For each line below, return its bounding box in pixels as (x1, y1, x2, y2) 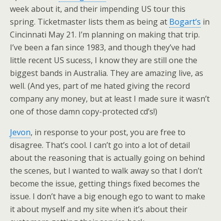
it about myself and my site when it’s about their (10, 204, 187, 215)
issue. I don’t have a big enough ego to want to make (10, 191, 205, 202)
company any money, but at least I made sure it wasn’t (10, 93, 210, 104)
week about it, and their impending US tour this (10, 3, 185, 14)
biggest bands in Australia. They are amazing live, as (10, 68, 203, 78)
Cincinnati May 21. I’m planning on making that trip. (10, 29, 200, 40)
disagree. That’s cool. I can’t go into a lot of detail (10, 140, 190, 150)
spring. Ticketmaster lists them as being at (10, 16, 169, 27)
